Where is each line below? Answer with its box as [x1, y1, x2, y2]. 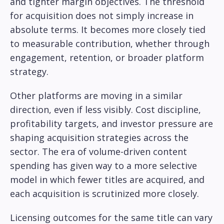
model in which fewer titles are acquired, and [10, 173, 204, 186]
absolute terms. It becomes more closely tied [10, 23, 205, 36]
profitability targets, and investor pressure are [10, 117, 213, 130]
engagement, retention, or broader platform [10, 51, 204, 64]
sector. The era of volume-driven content [10, 145, 187, 158]
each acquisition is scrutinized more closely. [10, 187, 199, 200]
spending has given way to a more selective [10, 159, 197, 172]
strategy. [10, 65, 48, 78]
